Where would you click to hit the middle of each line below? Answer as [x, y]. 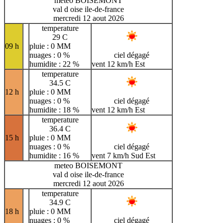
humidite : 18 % [54, 110]
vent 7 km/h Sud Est [123, 155]
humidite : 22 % [54, 64]
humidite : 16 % [54, 155]
